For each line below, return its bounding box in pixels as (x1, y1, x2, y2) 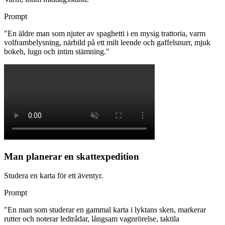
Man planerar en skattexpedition (4, 151, 139, 162)
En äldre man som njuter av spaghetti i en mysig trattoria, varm (8, 29, 205, 38)
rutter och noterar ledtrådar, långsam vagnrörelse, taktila (4, 214, 179, 223)
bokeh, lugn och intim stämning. (4, 47, 106, 56)
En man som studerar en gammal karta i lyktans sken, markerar (8, 205, 206, 214)
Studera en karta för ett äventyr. (4, 171, 103, 180)
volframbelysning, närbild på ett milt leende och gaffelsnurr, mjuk (4, 38, 210, 47)
